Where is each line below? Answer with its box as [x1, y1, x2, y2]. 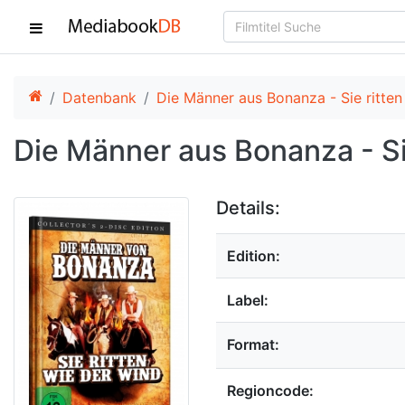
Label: [227, 291, 268, 309]
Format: [227, 335, 279, 353]
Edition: [227, 247, 280, 265]
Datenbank [62, 89, 137, 107]
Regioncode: [227, 381, 314, 400]
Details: [216, 197, 280, 219]
